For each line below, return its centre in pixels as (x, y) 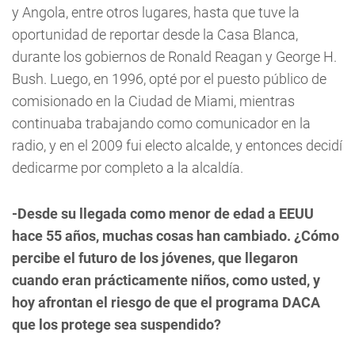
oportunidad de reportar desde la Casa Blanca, (155, 34)
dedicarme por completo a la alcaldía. (128, 167)
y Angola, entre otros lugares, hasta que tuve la (156, 12)
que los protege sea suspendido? (116, 324)
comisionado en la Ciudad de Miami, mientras (153, 101)
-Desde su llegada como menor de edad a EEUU (163, 213)
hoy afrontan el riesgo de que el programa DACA (166, 302)
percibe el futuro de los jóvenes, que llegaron (155, 258)
